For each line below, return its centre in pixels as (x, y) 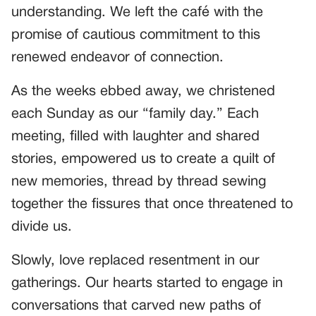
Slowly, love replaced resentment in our (135, 261)
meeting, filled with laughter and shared (135, 136)
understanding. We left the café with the (137, 12)
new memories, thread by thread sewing (139, 182)
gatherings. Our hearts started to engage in (147, 283)
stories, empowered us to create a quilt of (143, 159)
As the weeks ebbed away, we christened (143, 91)
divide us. (42, 227)
